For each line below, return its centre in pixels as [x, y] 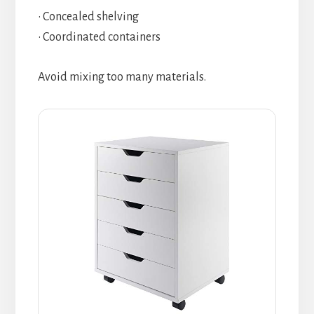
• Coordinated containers [99, 37]
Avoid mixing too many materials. [122, 77]
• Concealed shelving [88, 17]
